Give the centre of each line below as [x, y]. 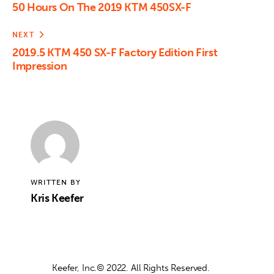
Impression [40, 66]
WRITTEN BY [55, 182]
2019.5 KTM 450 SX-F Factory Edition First [115, 53]
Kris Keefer [57, 198]
